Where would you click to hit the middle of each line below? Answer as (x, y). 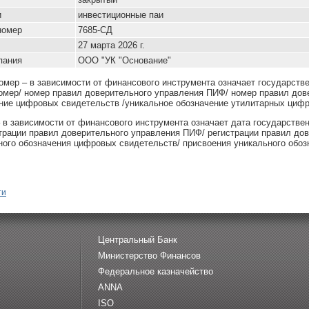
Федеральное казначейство (156, 271)
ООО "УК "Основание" (124, 60)
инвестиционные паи (121, 15)
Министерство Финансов (149, 256)
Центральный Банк (138, 240)
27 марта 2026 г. (111, 45)
